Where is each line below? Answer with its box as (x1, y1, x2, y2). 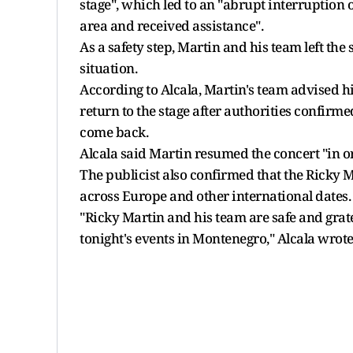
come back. (80, 122, 148, 141)
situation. (80, 58, 137, 77)
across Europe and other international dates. (80, 186, 351, 205)
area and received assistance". (80, 16, 263, 35)
